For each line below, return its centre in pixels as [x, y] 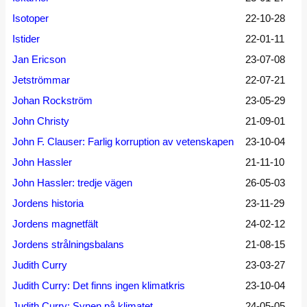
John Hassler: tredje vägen [72, 183]
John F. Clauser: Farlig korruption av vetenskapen [123, 142]
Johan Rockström [52, 100]
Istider [26, 39]
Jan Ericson [39, 59]
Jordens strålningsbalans [68, 244]
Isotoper [30, 18]
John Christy [41, 121]
